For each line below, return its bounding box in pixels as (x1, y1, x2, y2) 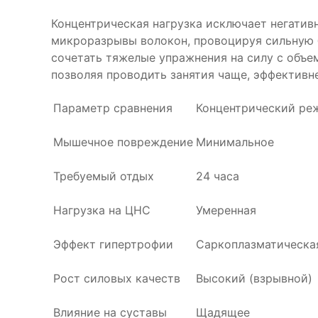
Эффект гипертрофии (53, 237, 173, 251)
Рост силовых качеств (53, 271, 180, 285)
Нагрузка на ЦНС (53, 203, 150, 217)
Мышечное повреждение (53, 135, 193, 149)
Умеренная (196, 203, 256, 217)
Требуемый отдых (53, 169, 154, 183)
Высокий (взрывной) (196, 271, 312, 285)
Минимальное (196, 135, 274, 149)
